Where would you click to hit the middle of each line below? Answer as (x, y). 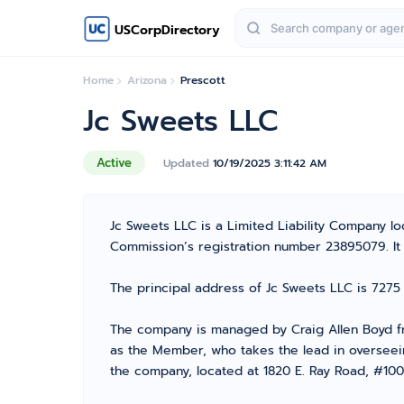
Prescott (203, 80)
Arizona (147, 80)
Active (114, 163)
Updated (188, 163)
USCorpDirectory (167, 30)
